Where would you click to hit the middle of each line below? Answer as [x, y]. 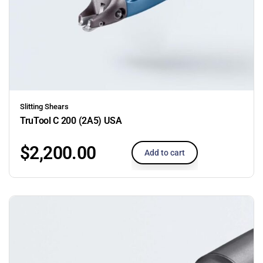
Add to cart [165, 152]
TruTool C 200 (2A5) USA [71, 120]
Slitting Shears [44, 106]
